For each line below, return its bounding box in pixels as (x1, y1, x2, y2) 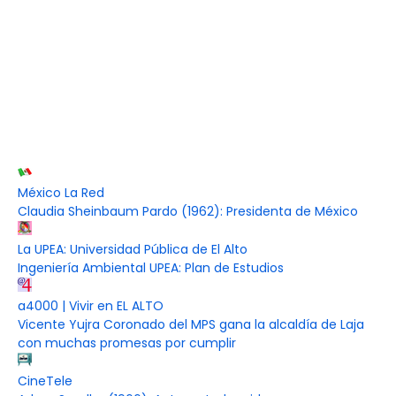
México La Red (18, 184, 104, 202)
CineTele (18, 372, 72, 391)
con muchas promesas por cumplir (18, 334, 236, 353)
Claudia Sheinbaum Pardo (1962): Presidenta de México (18, 202, 358, 221)
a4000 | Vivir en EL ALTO (18, 297, 164, 316)
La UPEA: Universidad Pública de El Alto (18, 240, 247, 259)
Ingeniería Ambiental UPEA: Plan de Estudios (18, 259, 284, 278)
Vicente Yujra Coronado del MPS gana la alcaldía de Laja (18, 316, 364, 334)
